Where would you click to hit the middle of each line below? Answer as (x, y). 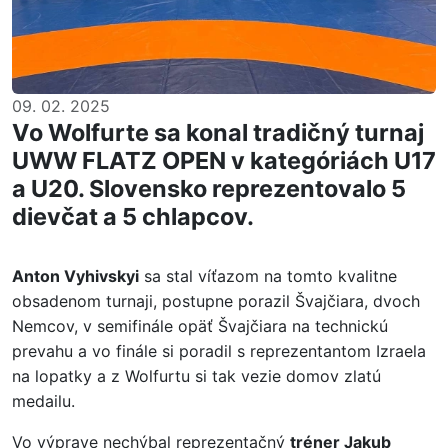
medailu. (43, 401)
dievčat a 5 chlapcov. (133, 216)
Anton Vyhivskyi (75, 276)
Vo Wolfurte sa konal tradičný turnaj (218, 132)
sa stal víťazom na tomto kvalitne (268, 276)
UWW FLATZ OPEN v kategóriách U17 (224, 160)
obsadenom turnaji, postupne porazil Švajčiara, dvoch (216, 301)
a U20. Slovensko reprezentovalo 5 (209, 188)
